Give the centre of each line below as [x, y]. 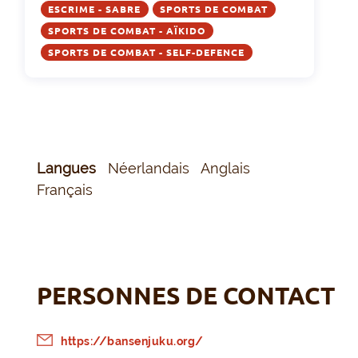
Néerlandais [153, 169]
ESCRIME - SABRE [95, 10]
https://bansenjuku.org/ [132, 342]
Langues [69, 169]
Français [69, 190]
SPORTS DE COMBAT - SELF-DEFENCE [147, 53]
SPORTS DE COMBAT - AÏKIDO [127, 31]
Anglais [230, 169]
